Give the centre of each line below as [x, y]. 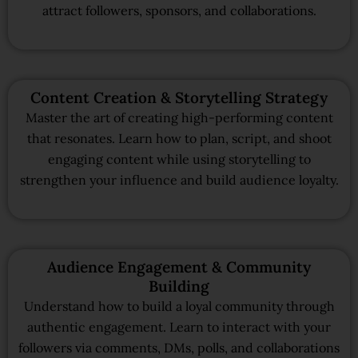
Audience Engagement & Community [179, 267]
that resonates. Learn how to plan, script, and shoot [179, 138]
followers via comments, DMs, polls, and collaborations [179, 347]
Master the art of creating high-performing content [179, 117]
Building [179, 286]
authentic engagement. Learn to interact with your [179, 326]
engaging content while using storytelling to [179, 159]
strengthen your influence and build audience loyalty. [179, 179]
